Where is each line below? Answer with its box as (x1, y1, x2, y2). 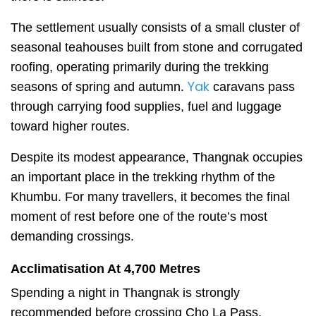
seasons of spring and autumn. (11, 80, 188, 94)
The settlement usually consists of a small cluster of (11, 20, 300, 35)
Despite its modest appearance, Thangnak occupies (11, 150, 303, 164)
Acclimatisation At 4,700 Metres (11, 262, 200, 276)
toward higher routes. (11, 119, 130, 133)
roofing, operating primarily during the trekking (11, 60, 269, 74)
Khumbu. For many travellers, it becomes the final (11, 190, 290, 204)
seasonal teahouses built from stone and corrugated (11, 40, 303, 54)
